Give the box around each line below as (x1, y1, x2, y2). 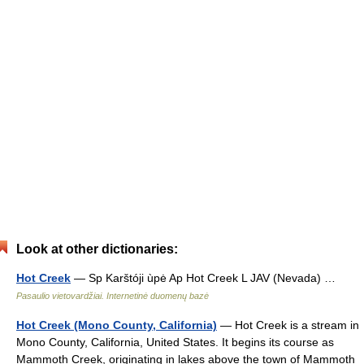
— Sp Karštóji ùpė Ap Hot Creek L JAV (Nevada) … (71, 271, 342, 284)
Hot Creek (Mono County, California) (16, 318, 217, 331)
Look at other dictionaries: (16, 242, 178, 256)
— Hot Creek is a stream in (217, 318, 359, 331)
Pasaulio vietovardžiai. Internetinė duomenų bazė (16, 291, 209, 301)
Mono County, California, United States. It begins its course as (16, 336, 334, 349)
